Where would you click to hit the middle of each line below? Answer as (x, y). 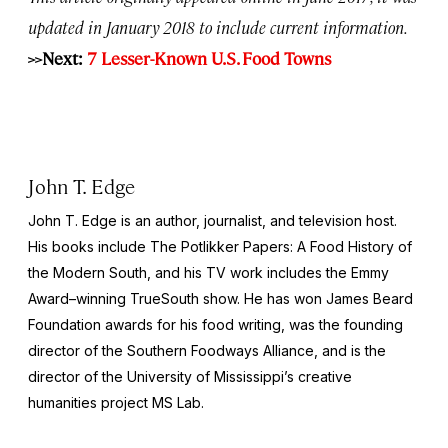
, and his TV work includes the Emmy (268, 272)
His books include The (104, 246)
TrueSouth (164, 298)
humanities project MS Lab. (116, 402)
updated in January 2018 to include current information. (218, 26)
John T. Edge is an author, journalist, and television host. (212, 220)
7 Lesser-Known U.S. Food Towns (209, 57)
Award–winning (79, 298)
